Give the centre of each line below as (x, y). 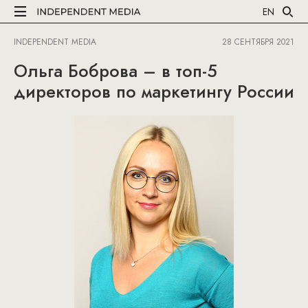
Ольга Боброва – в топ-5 (115, 71)
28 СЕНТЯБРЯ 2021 (258, 42)
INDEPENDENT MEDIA (55, 42)
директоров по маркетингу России (154, 91)
